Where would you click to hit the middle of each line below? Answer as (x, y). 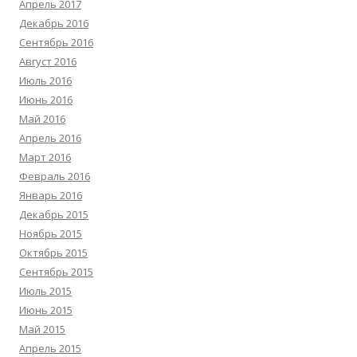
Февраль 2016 (55, 176)
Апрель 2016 (50, 137)
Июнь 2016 (46, 99)
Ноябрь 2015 (51, 233)
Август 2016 (48, 61)
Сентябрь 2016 (56, 42)
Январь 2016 (51, 195)
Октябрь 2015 (53, 252)
